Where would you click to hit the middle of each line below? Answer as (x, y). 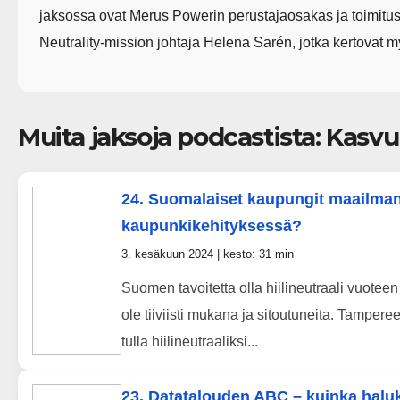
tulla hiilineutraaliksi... (190, 342)
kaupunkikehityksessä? (212, 226)
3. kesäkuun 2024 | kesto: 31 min (208, 254)
